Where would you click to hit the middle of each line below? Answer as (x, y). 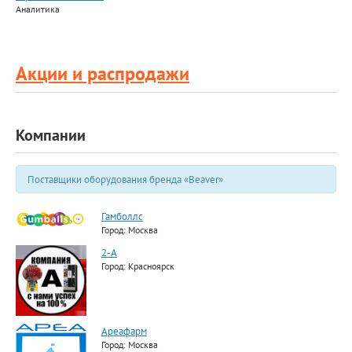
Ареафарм (124, 331)
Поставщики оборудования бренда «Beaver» (125, 179)
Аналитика (38, 9)
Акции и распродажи (103, 73)
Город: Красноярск (138, 266)
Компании (51, 135)
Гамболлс (122, 216)
